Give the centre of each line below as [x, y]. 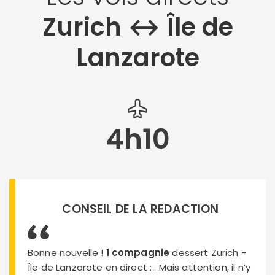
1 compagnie [138, 253]
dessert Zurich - [208, 253]
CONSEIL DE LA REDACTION [141, 209]
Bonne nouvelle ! [67, 253]
